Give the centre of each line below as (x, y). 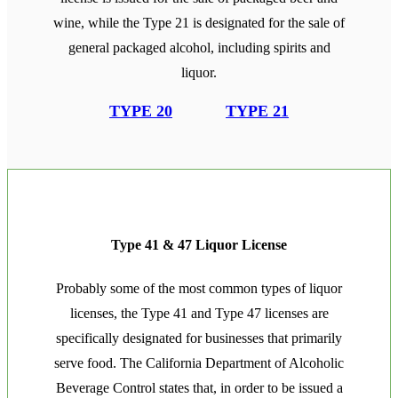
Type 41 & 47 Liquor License (199, 244)
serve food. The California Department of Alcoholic (199, 363)
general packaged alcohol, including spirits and (199, 47)
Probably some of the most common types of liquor (199, 289)
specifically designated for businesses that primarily (199, 338)
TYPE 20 (141, 111)
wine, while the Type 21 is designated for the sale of (199, 22)
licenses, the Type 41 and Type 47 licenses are (199, 314)
